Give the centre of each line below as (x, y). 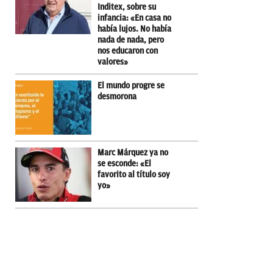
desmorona (117, 96)
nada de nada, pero (131, 40)
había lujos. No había (134, 29)
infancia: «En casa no (134, 18)
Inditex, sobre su (127, 7)
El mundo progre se (131, 85)
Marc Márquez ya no (133, 152)
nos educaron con (128, 51)
